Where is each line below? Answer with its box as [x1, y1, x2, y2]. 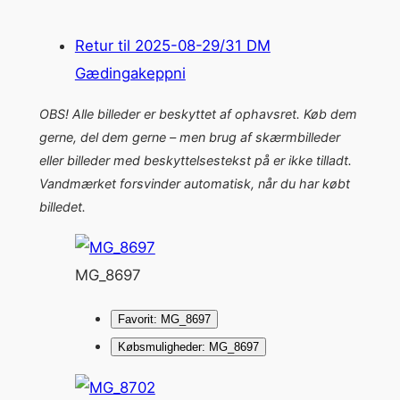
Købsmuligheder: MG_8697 [117, 339, 259, 354]
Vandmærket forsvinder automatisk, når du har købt [38, 175, 350, 191]
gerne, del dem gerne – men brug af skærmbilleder [38, 129, 340, 145]
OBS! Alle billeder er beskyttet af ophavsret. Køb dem [38, 105, 357, 121]
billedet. [38, 198, 86, 214]
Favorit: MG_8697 [117, 312, 211, 326]
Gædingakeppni [74, 64, 186, 83]
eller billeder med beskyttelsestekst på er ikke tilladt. [38, 152, 352, 168]
